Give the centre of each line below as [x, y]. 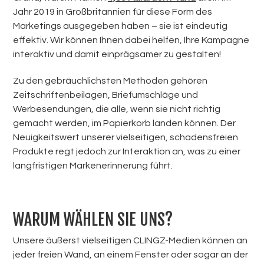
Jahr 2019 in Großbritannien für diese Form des [113, 11]
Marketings [37, 26]
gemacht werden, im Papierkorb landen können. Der [125, 123]
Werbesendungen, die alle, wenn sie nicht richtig [117, 109]
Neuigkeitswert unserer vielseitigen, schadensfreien [126, 137]
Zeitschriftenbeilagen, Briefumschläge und [106, 95]
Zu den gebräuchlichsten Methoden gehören [110, 80]
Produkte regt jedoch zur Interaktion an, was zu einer [127, 151]
